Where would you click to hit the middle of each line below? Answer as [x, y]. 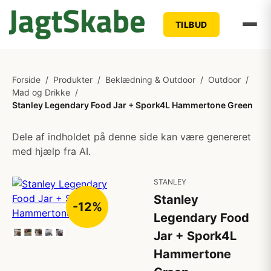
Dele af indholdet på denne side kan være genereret [132, 137]
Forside [26, 80]
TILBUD [191, 24]
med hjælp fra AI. [51, 151]
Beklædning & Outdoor [150, 80]
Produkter [73, 80]
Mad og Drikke [41, 92]
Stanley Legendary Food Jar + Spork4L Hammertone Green [132, 105]
